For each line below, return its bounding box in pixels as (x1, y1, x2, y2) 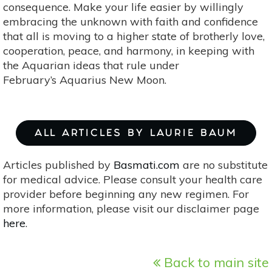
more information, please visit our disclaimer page (3, 201, 259, 216)
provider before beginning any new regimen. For (3, 186, 249, 201)
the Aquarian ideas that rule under (3, 58, 179, 72)
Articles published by (3, 157, 114, 172)
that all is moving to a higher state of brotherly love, (3, 29, 265, 43)
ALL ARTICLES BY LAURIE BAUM (35, 131, 237, 137)
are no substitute (180, 157, 268, 172)
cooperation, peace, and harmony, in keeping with (3, 43, 254, 58)
